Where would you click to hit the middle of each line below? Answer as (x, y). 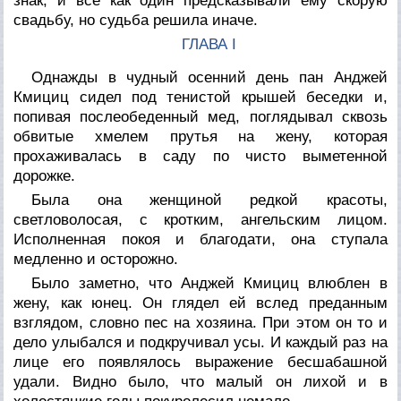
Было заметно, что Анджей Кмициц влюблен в (209, 283)
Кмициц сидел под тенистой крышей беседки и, (200, 97)
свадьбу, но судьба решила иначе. (136, 20)
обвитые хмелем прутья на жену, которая (200, 136)
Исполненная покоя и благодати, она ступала (200, 239)
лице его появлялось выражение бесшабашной (200, 362)
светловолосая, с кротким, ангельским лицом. (200, 219)
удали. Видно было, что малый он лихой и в (200, 381)
